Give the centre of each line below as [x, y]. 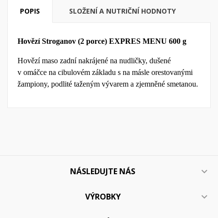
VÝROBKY [103, 197]
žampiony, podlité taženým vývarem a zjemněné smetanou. [108, 84]
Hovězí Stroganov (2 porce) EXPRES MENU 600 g [102, 41]
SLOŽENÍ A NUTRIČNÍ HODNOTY [123, 11]
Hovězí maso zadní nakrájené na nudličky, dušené [94, 61]
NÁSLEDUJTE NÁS [103, 172]
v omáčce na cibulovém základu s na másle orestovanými [105, 73]
